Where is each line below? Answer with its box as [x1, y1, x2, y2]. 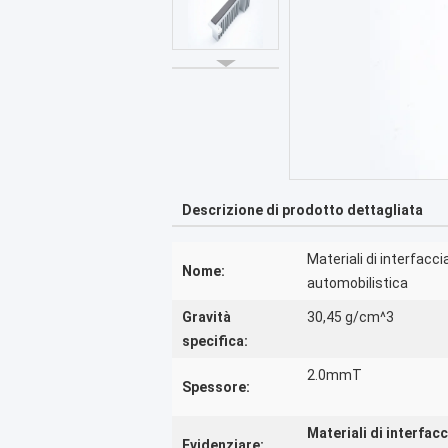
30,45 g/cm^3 [307, 309, 394, 325]
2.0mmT [307, 367, 362, 383]
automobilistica [307, 275, 408, 291]
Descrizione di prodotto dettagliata [182, 202, 423, 218]
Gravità [182, 309, 231, 325]
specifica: [182, 333, 248, 349]
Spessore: [182, 379, 250, 395]
